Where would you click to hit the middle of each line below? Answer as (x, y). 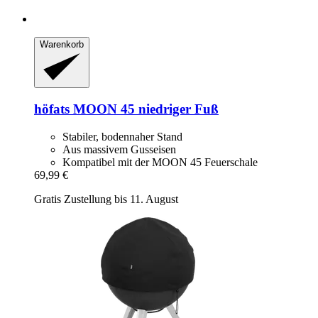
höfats (52, 109)
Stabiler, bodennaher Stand (122, 136)
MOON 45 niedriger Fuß (144, 109)
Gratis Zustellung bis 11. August (106, 199)
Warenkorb (62, 44)
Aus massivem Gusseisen (119, 149)
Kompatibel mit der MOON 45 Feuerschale (160, 162)
